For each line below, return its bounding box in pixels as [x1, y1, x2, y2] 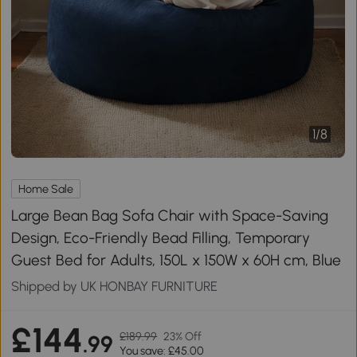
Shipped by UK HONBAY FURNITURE [11, 277, 218, 294]
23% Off [163, 329, 202, 343]
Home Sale [18, 182, 74, 196]
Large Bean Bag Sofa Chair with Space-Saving [11, 206, 329, 225]
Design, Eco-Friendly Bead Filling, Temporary [11, 228, 311, 247]
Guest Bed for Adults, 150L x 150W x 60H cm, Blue [11, 250, 342, 269]
